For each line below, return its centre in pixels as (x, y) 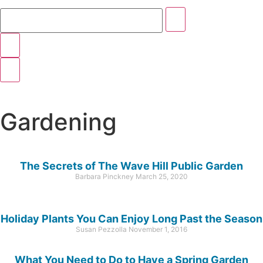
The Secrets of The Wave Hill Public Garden (131, 166)
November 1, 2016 (158, 229)
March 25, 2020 (162, 176)
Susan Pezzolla (102, 229)
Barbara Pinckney (105, 176)
